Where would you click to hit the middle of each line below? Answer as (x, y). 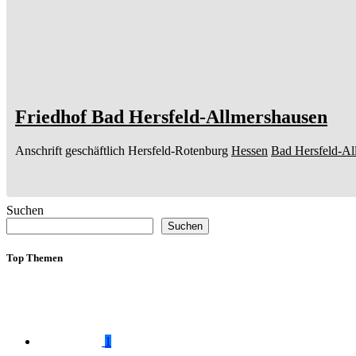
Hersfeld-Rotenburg (178, 151)
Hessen (250, 151)
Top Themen (35, 258)
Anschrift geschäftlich (70, 151)
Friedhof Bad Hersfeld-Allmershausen (171, 117)
